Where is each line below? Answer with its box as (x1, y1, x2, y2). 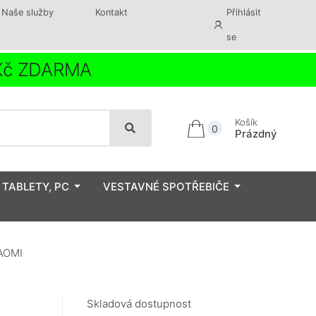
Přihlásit (226, 7, 262, 18)
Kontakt (95, 7, 128, 18)
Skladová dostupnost (87, 297, 191, 311)
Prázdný (234, 126, 277, 140)
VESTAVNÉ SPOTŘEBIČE (103, 179, 229, 193)
